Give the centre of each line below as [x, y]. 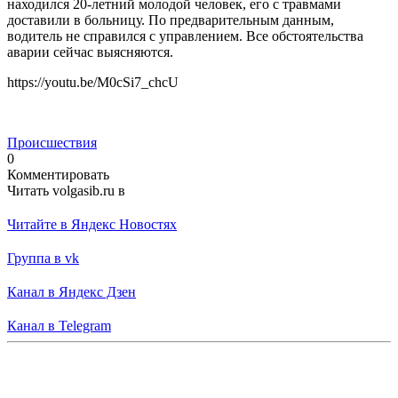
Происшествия [52, 142]
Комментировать [58, 174]
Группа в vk [43, 258]
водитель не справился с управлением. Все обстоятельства [185, 36]
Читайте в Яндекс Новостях [92, 224]
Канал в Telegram [59, 325]
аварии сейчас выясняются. [90, 52]
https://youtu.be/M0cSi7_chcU [93, 82]
